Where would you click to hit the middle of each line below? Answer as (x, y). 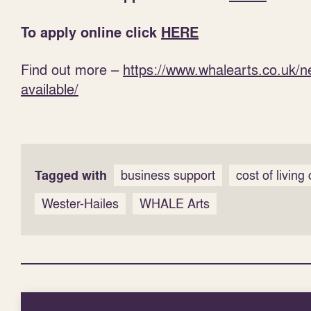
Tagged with (71, 175)
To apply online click (91, 33)
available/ (50, 89)
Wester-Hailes (80, 204)
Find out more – (72, 69)
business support (168, 175)
